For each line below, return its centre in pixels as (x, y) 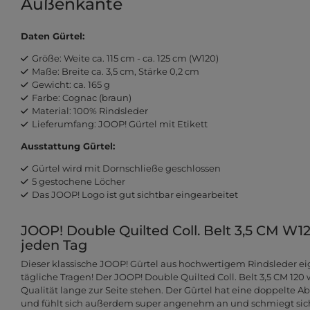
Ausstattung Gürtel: (67, 146)
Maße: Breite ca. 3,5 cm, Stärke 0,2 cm (115, 72)
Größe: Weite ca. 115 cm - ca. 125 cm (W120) (125, 58)
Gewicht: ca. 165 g (71, 85)
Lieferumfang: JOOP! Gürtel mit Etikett (119, 124)
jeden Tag (54, 245)
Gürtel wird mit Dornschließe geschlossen (126, 168)
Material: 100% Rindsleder (90, 111)
